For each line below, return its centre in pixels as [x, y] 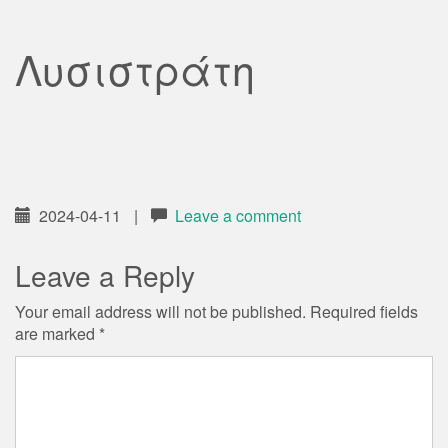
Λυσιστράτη [135, 68]
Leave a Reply [105, 275]
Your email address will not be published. [160, 311]
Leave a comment [238, 215]
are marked [57, 333]
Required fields [364, 311]
